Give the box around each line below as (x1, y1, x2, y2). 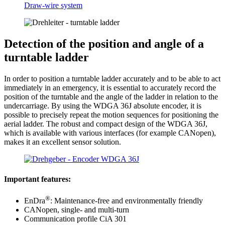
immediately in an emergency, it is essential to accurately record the (4, 83, 216, 92)
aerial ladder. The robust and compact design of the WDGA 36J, (4, 120, 207, 129)
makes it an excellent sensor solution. (4, 138, 121, 147)
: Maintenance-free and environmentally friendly (50, 196, 203, 205)
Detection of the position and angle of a (4, 37, 204, 51)
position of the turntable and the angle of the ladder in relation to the (4, 92, 218, 101)
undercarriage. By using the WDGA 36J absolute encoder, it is (4, 101, 201, 110)
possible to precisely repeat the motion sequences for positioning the (4, 110, 218, 120)
